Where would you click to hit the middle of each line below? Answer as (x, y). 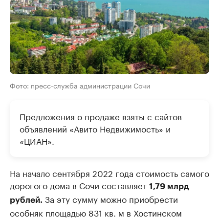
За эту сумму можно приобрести (110, 199)
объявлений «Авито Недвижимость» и (95, 128)
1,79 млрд (169, 187)
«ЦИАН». (37, 141)
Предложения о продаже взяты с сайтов (101, 116)
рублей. (26, 200)
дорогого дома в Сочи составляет (79, 185)
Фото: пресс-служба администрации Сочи (80, 85)
